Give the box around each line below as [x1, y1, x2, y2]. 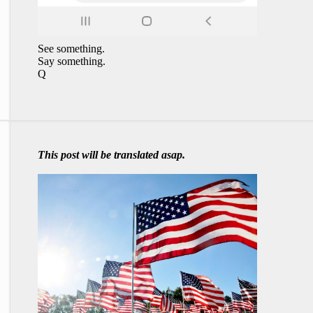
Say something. [38, 55, 105, 68]
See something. [38, 43, 105, 55]
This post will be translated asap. [38, 149, 185, 161]
